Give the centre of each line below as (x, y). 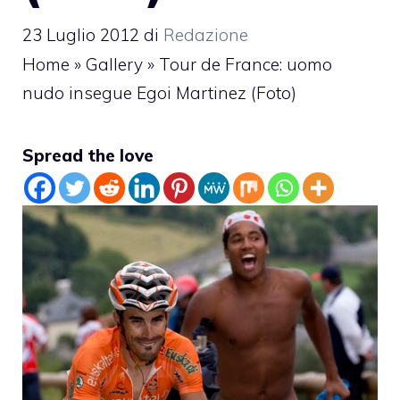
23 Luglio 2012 (81, 34)
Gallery (114, 64)
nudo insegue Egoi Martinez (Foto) (159, 92)
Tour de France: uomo (246, 64)
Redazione (206, 34)
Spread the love (88, 155)
